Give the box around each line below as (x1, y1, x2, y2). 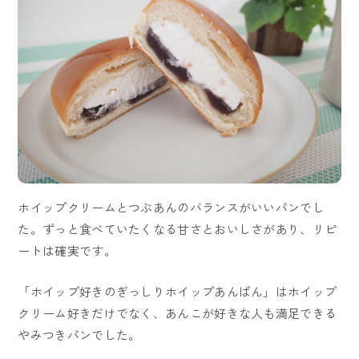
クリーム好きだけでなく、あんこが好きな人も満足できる (18, 305, 337, 322)
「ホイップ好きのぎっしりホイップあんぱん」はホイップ (18, 283, 337, 301)
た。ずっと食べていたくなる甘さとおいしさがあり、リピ (18, 220, 337, 238)
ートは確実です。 (18, 242, 116, 260)
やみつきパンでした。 (18, 326, 141, 344)
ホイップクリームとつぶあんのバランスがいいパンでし (18, 199, 325, 216)
